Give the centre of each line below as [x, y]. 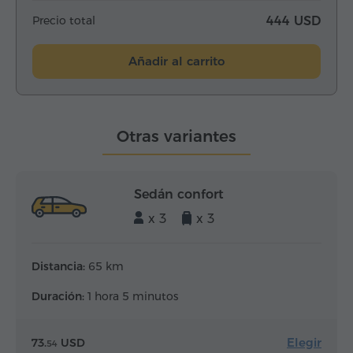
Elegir [304, 343]
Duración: [58, 297]
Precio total [64, 21]
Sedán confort [179, 195]
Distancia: [58, 267]
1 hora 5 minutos [131, 297]
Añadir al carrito [176, 61]
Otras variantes [176, 137]
